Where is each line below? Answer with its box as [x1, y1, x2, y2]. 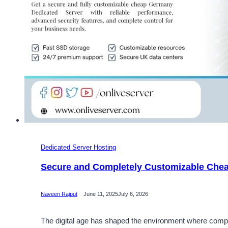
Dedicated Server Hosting [41, 143, 116, 151]
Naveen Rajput [41, 191, 77, 197]
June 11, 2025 [83, 191, 118, 197]
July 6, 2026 [118, 191, 148, 197]
